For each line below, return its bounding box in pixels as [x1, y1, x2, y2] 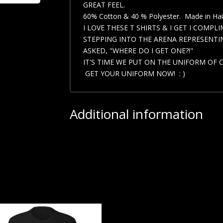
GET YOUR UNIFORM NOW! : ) [83, 69, 186, 79]
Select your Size [74, 130, 131, 140]
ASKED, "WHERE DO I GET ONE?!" [83, 46, 194, 56]
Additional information [70, 105, 204, 123]
